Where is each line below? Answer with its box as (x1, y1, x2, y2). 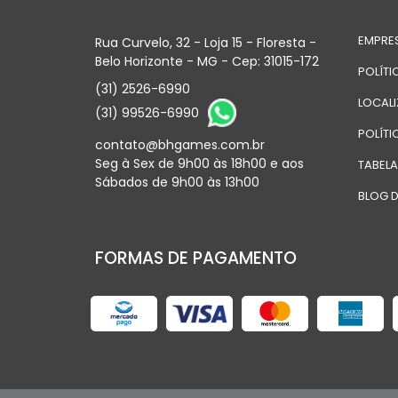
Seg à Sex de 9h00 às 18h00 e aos (95, 155, 304, 173)
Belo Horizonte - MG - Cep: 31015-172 (95, 52, 319, 71)
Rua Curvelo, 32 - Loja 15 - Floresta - (95, 34, 316, 52)
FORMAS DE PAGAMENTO (95, 246, 297, 271)
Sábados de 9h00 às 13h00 (95, 173, 259, 192)
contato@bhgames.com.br (95, 136, 265, 155)
